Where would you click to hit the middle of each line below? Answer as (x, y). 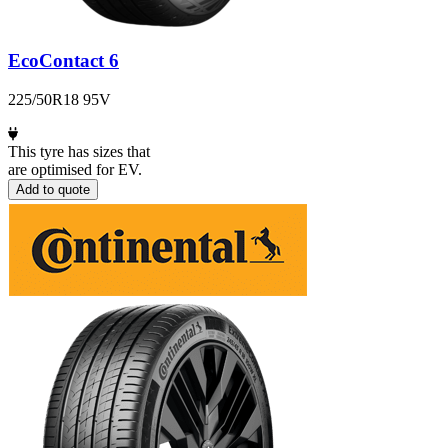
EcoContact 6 (63, 61)
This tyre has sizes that (79, 151)
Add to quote (53, 189)
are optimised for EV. (75, 169)
